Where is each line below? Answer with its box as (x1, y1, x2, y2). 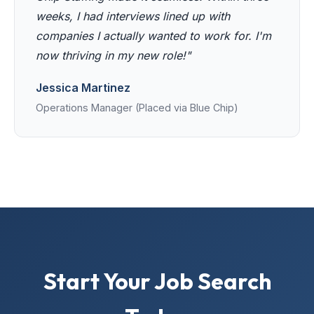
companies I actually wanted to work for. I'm (36, 29, 271, 43)
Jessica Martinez (36, 81, 130, 95)
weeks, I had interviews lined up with (36, 9, 230, 24)
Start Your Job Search (43, 267, 271, 296)
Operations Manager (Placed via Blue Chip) (36, 102, 238, 114)
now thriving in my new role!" (36, 48, 191, 63)
